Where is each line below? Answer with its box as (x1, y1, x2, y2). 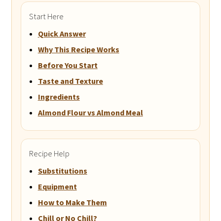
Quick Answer (37, 29, 86, 39)
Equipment (37, 182, 77, 192)
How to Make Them (37, 197, 107, 208)
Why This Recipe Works (37, 44, 119, 55)
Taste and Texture (37, 76, 103, 86)
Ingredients (37, 92, 80, 102)
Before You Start (37, 60, 98, 71)
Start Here (29, 11, 64, 22)
